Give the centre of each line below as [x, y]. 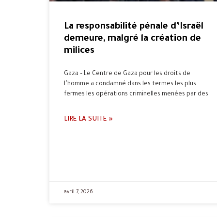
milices [79, 51]
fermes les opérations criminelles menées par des [136, 95]
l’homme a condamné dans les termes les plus [130, 85]
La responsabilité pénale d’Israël [134, 27]
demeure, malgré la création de [132, 39]
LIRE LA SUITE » [88, 120]
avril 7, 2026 [78, 193]
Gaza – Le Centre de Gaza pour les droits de [127, 74]
